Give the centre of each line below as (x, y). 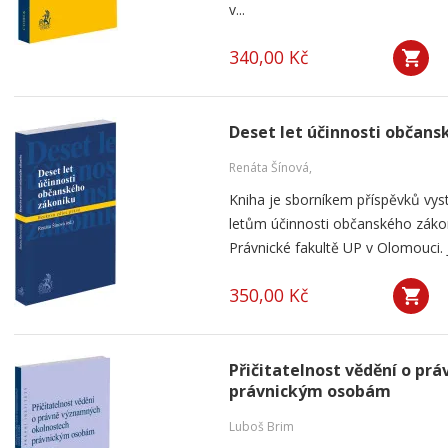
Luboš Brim (261, 426)
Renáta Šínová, (270, 167)
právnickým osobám (310, 391)
